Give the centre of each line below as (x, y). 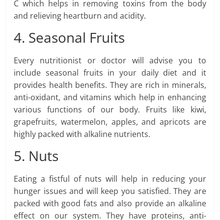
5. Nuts (36, 156)
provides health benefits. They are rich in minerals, (110, 85)
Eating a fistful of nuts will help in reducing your (110, 179)
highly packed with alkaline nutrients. (82, 134)
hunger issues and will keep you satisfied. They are (110, 191)
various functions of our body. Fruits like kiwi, (110, 110)
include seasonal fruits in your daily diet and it (110, 73)
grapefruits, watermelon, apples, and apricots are (110, 122)
